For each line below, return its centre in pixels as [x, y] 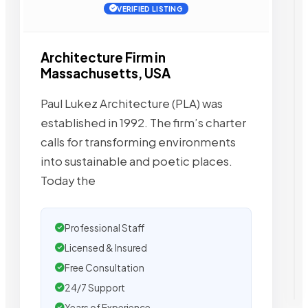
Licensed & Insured [106, 247]
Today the [68, 180]
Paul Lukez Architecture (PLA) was [132, 103]
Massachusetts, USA [106, 74]
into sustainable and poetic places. [136, 161]
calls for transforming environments [138, 142]
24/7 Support [95, 287]
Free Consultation [104, 267]
